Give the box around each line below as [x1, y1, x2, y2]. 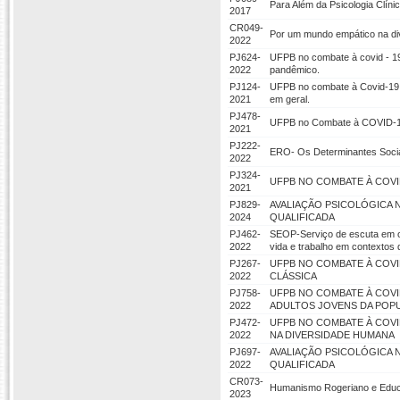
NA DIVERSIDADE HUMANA [270, 329, 395, 340]
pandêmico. [270, 64, 320, 75]
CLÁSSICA [270, 271, 317, 281]
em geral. [270, 94, 310, 104]
